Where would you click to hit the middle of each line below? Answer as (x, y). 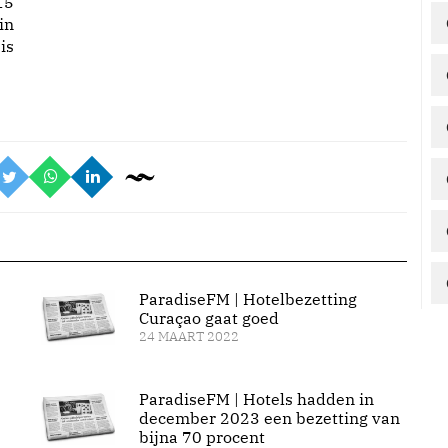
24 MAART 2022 (188, 336)
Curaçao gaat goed (208, 318)
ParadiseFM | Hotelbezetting (247, 299)
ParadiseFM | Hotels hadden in (256, 399)
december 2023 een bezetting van (269, 418)
